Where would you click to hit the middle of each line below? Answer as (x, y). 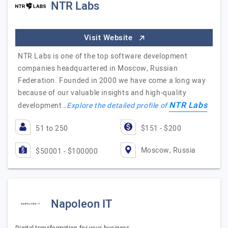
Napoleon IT (81, 204)
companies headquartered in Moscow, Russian (98, 68)
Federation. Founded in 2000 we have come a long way (112, 81)
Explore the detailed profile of (118, 106)
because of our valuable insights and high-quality (102, 93)
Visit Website (109, 38)
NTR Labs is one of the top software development (103, 56)
